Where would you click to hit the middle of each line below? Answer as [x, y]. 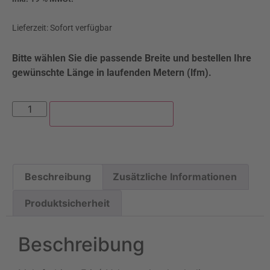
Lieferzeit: [31, 28]
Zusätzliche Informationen [174, 177]
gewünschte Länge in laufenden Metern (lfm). [112, 73]
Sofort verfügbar [81, 28]
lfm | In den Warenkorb [112, 114]
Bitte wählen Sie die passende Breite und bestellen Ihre [132, 58]
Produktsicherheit [67, 203]
